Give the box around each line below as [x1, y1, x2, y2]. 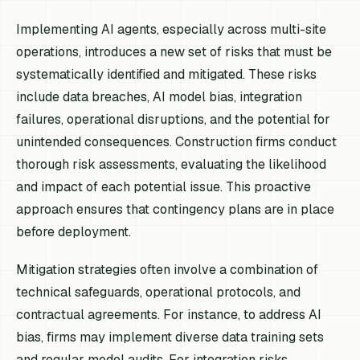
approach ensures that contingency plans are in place [16, 200, 335, 218]
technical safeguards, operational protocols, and [16, 283, 301, 301]
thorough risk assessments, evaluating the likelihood [16, 155, 327, 173]
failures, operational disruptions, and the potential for [16, 110, 331, 128]
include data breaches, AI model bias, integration [16, 88, 303, 105]
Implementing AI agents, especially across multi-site [16, 20, 327, 38]
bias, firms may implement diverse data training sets [16, 328, 325, 346]
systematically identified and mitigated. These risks [16, 65, 317, 83]
